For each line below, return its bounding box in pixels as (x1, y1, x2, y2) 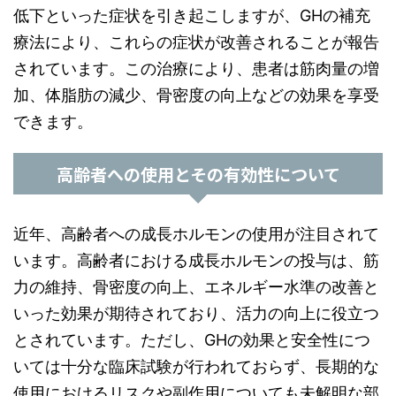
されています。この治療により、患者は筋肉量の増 (13, 59, 379, 78)
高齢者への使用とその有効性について (56, 162, 340, 186)
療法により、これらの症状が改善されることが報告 (13, 33, 379, 51)
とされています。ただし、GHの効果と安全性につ (13, 331, 370, 349)
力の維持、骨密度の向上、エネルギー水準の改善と (13, 278, 379, 296)
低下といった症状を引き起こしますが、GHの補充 (13, 6, 370, 25)
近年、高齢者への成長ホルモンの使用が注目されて (13, 225, 379, 243)
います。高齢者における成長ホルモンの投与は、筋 (13, 251, 379, 270)
